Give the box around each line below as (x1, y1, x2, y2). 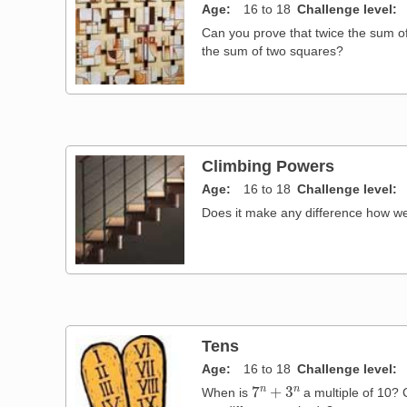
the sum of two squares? (202, 43, 344, 58)
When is (202, 384, 253, 400)
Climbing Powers (202, 155, 335, 175)
